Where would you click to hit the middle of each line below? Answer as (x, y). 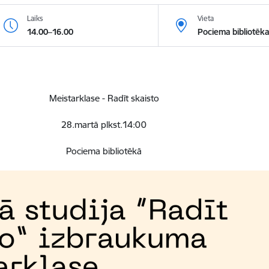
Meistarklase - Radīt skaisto (104, 98)
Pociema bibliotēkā (104, 151)
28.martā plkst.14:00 (104, 125)
